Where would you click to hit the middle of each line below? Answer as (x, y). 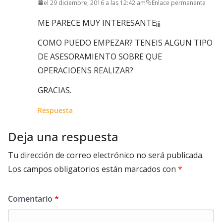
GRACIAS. (55, 90)
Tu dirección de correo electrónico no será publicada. (106, 155)
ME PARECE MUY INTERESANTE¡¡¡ (99, 23)
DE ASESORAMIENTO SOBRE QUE (100, 56)
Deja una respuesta (63, 136)
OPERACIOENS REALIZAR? (85, 70)
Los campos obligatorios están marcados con (93, 169)
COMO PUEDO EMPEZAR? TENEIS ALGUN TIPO (125, 42)
